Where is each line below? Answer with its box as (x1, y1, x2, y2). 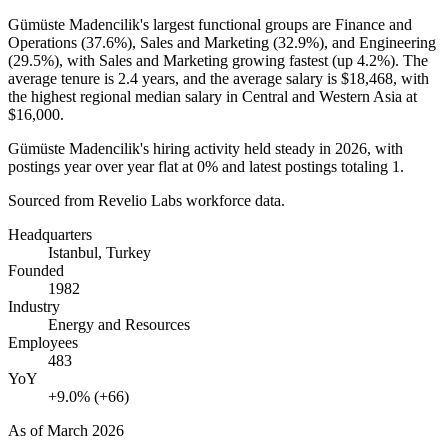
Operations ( (8, 33, 86, 51)
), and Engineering (319, 33, 436, 51)
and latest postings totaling (218, 157, 392, 175)
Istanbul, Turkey (48, 243, 151, 261)
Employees (8, 333, 78, 351)
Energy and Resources (48, 315, 190, 333)
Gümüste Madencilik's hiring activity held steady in (8, 139, 335, 157)
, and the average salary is (175, 69, 341, 87)
